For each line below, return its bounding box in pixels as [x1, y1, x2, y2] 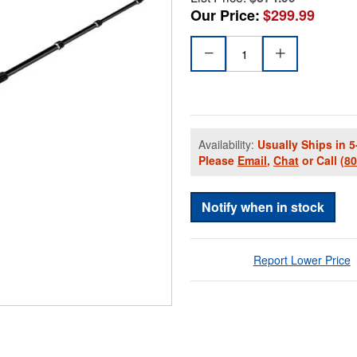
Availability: [198, 136, 257, 153]
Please [198, 152, 237, 169]
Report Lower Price [253, 252, 351, 269]
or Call [299, 152, 340, 169]
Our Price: [190, 5, 260, 26]
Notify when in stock [202, 198, 324, 217]
